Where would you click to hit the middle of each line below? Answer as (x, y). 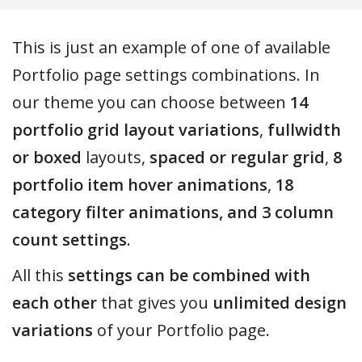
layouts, (116, 158)
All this (40, 276)
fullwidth (304, 130)
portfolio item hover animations (140, 185)
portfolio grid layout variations (136, 130)
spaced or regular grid (237, 158)
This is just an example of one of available (171, 48)
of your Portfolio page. (181, 330)
